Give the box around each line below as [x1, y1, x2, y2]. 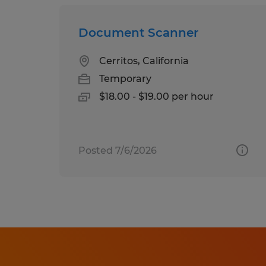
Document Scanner [78, 25, 198, 40]
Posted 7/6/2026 [78, 144, 157, 156]
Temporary [99, 72, 151, 84]
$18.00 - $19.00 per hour [99, 90, 214, 102]
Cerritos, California [99, 55, 189, 66]
